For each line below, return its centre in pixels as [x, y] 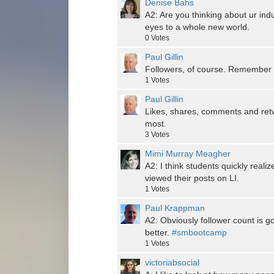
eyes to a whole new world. [197, 27]
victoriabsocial [172, 263]
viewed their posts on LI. [192, 178]
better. [158, 233]
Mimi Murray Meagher [188, 154]
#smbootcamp [199, 233]
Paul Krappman [175, 208]
